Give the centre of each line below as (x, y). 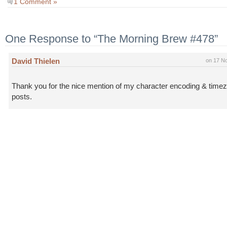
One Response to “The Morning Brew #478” (111, 39)
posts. (22, 96)
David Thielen (36, 61)
